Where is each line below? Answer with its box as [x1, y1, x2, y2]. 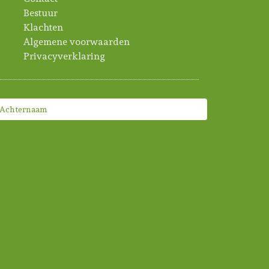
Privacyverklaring [23, 50, 105, 62]
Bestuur [23, 7, 58, 19]
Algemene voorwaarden [23, 35, 130, 47]
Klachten [23, 21, 63, 33]
